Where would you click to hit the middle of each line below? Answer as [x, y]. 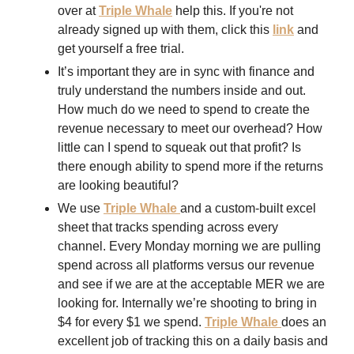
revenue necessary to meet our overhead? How [190, 128]
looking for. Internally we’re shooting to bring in [187, 303]
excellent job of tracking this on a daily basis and [193, 341]
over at [78, 11]
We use [81, 208]
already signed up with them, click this [165, 30]
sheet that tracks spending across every [168, 227]
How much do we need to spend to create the [184, 109]
